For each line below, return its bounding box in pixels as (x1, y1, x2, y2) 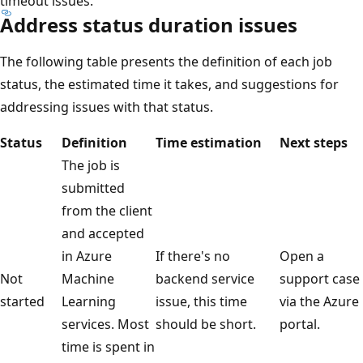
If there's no (156, 246, 230, 265)
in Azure (62, 246, 112, 265)
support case (280, 269, 360, 288)
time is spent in (62, 337, 155, 356)
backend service (156, 269, 254, 288)
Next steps (280, 133, 348, 152)
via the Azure (280, 292, 359, 310)
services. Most (62, 314, 149, 333)
